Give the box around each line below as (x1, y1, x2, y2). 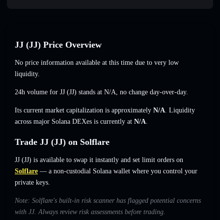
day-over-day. (148, 88, 188, 96)
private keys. (15, 179, 50, 187)
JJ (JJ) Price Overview (15, 40, 102, 50)
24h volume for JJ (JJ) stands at (15, 88, 104, 96)
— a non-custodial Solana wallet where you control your (38, 167, 197, 175)
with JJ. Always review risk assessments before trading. (15, 208, 165, 216)
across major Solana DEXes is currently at (15, 118, 134, 126)
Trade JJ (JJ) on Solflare (15, 137, 110, 147)
